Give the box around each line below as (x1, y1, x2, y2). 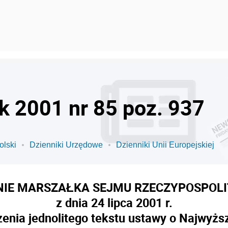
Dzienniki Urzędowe (30, 140, 103, 149)
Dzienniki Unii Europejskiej (116, 140, 214, 149)
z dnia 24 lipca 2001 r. (55, 194, 173, 211)
